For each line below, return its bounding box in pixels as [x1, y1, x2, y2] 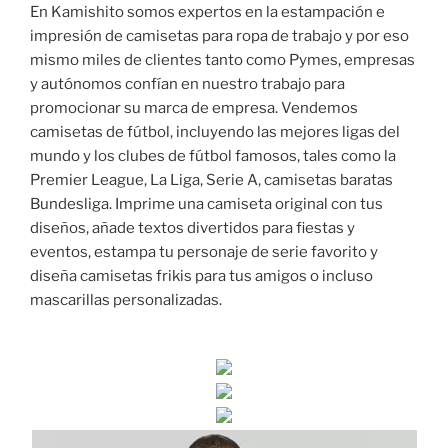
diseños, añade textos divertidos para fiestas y [30, 218, 355, 237]
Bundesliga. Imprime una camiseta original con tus [30, 194, 383, 213]
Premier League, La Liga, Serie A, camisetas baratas [30, 170, 393, 189]
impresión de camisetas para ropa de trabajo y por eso [30, 26, 409, 45]
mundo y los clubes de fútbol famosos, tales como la [30, 146, 396, 165]
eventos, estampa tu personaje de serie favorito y [30, 242, 378, 261]
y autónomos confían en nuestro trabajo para [30, 74, 345, 93]
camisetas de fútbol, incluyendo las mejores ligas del [30, 122, 400, 141]
